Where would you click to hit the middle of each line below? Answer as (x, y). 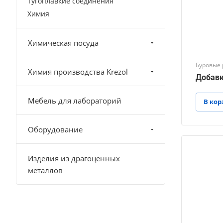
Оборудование (55, 129)
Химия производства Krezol (78, 71)
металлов (45, 170)
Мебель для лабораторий (75, 100)
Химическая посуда (63, 43)
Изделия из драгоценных (74, 158)
